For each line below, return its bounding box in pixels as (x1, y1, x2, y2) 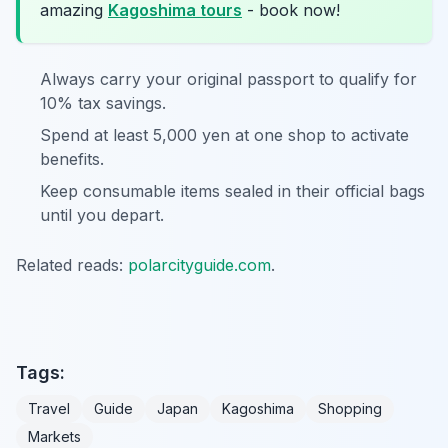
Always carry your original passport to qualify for (40, 69, 417, 90)
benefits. (40, 149, 104, 170)
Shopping (318, 400, 382, 418)
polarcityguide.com (128, 255, 271, 276)
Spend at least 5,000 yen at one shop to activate (40, 125, 409, 146)
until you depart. (40, 205, 164, 226)
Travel (28, 400, 70, 418)
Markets (28, 428, 81, 446)
